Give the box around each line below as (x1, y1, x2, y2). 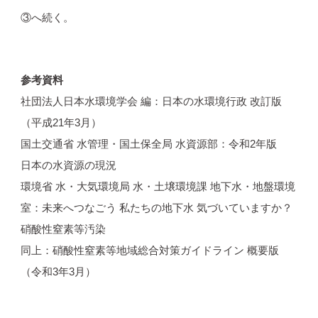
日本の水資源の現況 (20, 158, 116, 171)
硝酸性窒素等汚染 (20, 222, 106, 235)
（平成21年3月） (20, 116, 102, 128)
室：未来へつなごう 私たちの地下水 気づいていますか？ (20, 201, 292, 214)
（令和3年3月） (20, 265, 96, 278)
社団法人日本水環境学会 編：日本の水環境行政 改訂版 (20, 94, 282, 107)
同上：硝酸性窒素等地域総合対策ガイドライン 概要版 (20, 243, 279, 256)
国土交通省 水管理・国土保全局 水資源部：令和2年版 (20, 137, 287, 150)
